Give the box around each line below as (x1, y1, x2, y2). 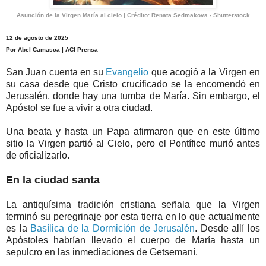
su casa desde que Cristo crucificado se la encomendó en (6, 79, 260, 90)
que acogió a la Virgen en (148, 67, 261, 78)
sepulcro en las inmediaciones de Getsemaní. (6, 247, 198, 258)
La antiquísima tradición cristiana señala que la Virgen (6, 199, 260, 210)
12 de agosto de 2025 (6, 34, 68, 42)
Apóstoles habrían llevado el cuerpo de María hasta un (6, 235, 260, 246)
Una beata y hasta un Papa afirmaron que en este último (6, 126, 260, 137)
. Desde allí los (195, 223, 261, 234)
